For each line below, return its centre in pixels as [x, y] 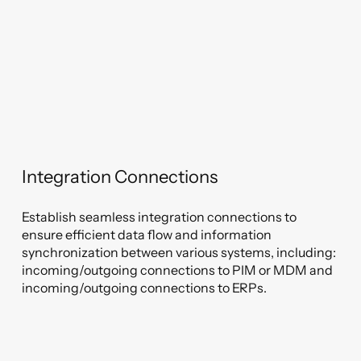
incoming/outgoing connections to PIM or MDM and [178, 270]
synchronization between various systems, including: [179, 252]
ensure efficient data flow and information [147, 234]
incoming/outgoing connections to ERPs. [145, 288]
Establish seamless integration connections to [160, 217]
